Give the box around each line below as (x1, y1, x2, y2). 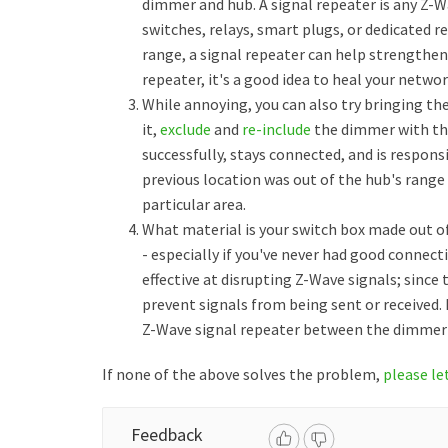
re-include (242, 119, 314, 139)
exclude (160, 119, 211, 139)
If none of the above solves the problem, (102, 364, 383, 384)
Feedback (131, 423, 203, 446)
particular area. (142, 194, 246, 214)
